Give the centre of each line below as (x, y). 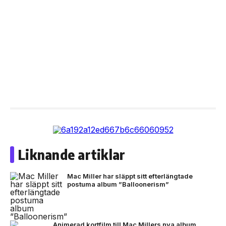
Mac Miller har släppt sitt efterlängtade (130, 176)
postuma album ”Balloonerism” (118, 184)
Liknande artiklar (72, 155)
